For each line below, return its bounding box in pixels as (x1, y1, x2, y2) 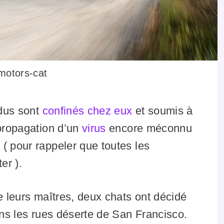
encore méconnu (105, 122, 192, 135)
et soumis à (132, 104, 193, 117)
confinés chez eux (42, 104, 132, 117)
